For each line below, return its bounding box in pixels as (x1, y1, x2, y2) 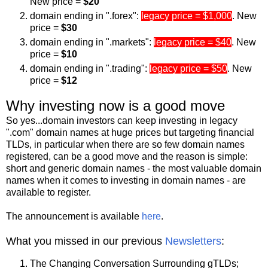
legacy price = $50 (150, 63, 227, 74)
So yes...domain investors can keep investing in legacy (6, 115, 237, 126)
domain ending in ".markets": (30, 37, 154, 48)
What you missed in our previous (6, 235, 165, 248)
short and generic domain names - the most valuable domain (6, 163, 261, 174)
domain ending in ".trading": (30, 63, 150, 74)
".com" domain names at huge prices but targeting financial (6, 127, 254, 138)
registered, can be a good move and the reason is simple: (6, 151, 248, 162)
